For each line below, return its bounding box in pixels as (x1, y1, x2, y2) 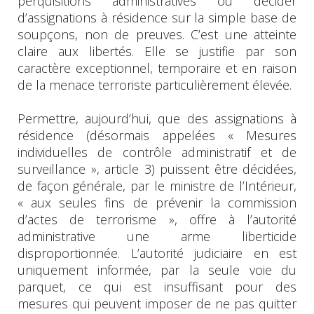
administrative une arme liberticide (18, 227, 296, 245)
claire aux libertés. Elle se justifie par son (18, 42, 296, 60)
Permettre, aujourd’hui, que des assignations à (18, 109, 296, 127)
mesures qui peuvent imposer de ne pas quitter (18, 294, 296, 312)
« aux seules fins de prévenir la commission (18, 193, 296, 211)
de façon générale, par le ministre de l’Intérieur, (18, 177, 296, 194)
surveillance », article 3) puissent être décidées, (18, 160, 296, 177)
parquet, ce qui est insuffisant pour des (18, 278, 296, 295)
